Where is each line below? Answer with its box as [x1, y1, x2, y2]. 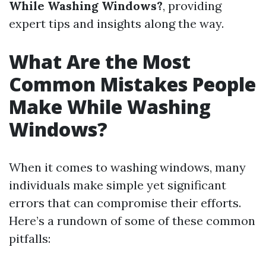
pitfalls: [9, 231, 50, 246]
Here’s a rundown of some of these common [9, 213, 255, 228]
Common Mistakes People [9, 71, 256, 97]
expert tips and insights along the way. [9, 16, 224, 31]
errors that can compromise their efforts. [9, 195, 241, 210]
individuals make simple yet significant [9, 178, 226, 192]
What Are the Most [9, 49, 191, 74]
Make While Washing [9, 94, 211, 119]
